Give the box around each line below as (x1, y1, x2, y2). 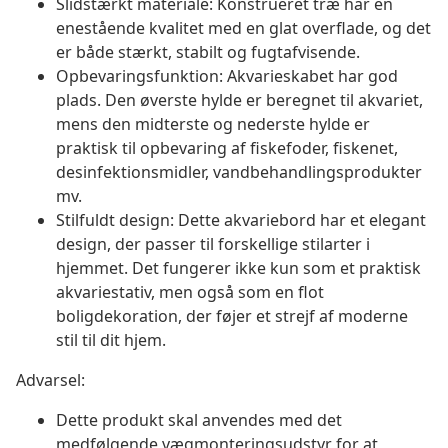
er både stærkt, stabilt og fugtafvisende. (56, 41, 360, 64)
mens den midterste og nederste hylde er (56, 113, 370, 136)
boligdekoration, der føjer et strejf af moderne (56, 305, 408, 328)
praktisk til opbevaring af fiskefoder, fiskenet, (56, 137, 398, 160)
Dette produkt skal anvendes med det (56, 409, 342, 432)
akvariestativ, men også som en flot (56, 281, 324, 304)
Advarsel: (16, 369, 85, 392)
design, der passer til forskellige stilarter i (56, 233, 370, 256)
